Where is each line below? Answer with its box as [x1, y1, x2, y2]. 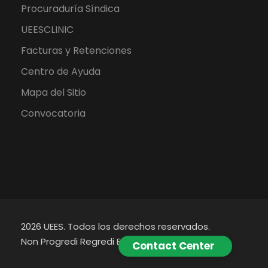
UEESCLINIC [21, 23, 74, 37]
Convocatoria [21, 106, 86, 121]
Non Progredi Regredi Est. [21, 235, 132, 248]
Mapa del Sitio [21, 86, 86, 100]
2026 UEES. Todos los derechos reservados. [21, 220, 210, 233]
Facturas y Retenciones [21, 44, 132, 58]
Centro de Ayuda [21, 65, 100, 79]
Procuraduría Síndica [21, 2, 120, 16]
